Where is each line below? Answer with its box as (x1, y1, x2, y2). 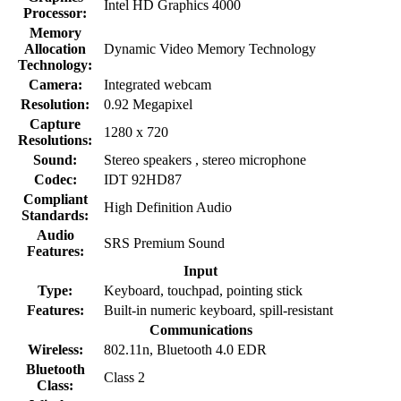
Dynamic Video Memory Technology (104, 40, 316, 56)
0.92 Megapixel (104, 96, 192, 112)
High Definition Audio (104, 199, 232, 215)
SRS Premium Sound (104, 235, 225, 251)
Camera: (28, 76, 82, 92)
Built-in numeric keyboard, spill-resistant (104, 302, 333, 318)
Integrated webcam (104, 76, 211, 92)
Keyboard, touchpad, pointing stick (104, 282, 303, 298)
